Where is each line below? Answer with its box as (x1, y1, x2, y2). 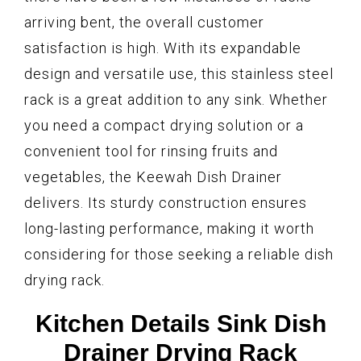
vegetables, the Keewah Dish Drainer (24, 168, 282, 185)
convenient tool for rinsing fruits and (24, 142, 278, 160)
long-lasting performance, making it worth (24, 219, 314, 237)
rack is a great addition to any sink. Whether (24, 90, 328, 108)
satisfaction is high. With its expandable (24, 39, 301, 56)
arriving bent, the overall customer (24, 13, 264, 31)
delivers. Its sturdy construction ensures (24, 193, 307, 211)
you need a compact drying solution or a (24, 116, 304, 134)
